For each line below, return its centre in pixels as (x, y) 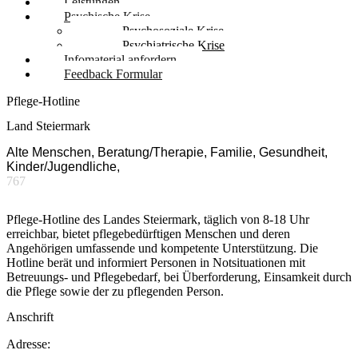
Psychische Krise (107, 16)
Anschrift (30, 316)
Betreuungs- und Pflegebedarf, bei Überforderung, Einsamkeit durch (179, 277)
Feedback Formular (113, 74)
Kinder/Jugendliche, (63, 167)
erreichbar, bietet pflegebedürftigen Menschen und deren (148, 234)
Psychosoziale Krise (173, 31)
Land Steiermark (48, 126)
